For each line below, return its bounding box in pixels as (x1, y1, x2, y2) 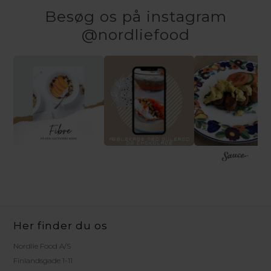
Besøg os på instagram (44, 7, 227, 25)
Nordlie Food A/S (13, 241, 71, 251)
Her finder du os (13, 220, 108, 232)
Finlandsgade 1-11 (13, 256, 73, 266)
